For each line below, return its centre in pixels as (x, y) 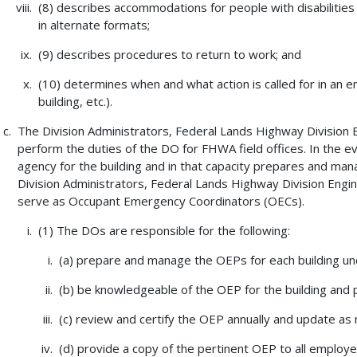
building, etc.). (75, 102)
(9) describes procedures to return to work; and (169, 55)
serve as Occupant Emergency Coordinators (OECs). (161, 201)
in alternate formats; (94, 25)
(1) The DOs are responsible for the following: (164, 231)
